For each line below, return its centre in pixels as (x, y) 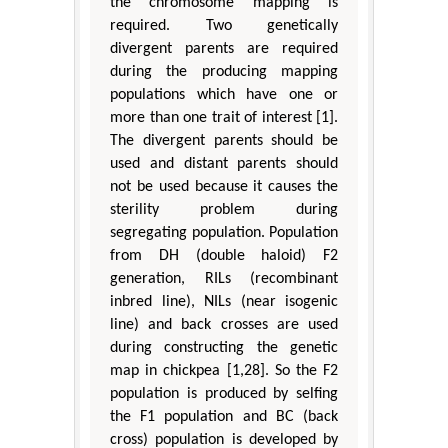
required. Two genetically (224, 25)
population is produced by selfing (224, 393)
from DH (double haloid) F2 (224, 255)
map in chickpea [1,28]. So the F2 (224, 370)
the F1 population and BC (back (224, 416)
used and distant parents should (224, 163)
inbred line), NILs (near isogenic (224, 301)
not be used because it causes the (224, 186)
